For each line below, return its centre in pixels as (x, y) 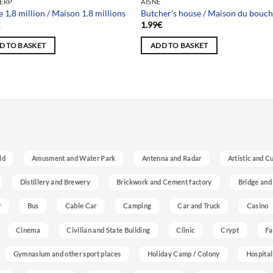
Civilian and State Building (108, 230)
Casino (257, 206)
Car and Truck (199, 206)
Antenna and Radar (172, 158)
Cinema (28, 230)
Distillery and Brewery (55, 182)
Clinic (186, 230)
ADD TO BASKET (179, 45)
